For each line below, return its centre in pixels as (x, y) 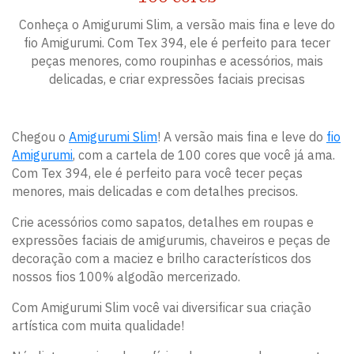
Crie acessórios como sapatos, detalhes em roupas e (163, 222)
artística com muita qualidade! (100, 325)
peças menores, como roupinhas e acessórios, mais (177, 60)
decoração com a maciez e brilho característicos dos (162, 258)
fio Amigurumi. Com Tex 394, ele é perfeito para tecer (177, 42)
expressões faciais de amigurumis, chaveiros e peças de (171, 240)
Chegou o (40, 136)
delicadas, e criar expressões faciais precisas (177, 79)
